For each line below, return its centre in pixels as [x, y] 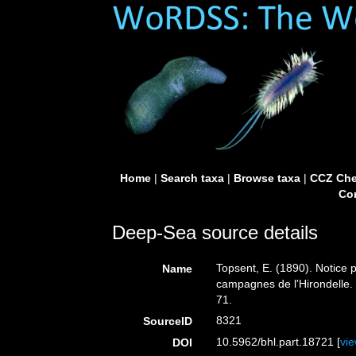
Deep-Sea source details [215, 232]
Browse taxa [267, 178]
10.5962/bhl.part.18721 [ [279, 342]
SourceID [168, 321]
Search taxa [192, 178]
